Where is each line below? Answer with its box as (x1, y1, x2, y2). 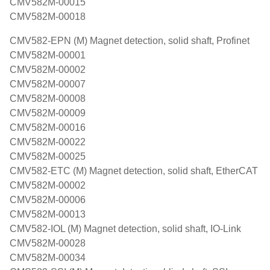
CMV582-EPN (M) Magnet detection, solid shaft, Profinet (10, 36, 250, 46)
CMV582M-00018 (10, 11, 86, 22)
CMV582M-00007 (10, 79, 86, 89)
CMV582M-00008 (10, 93, 86, 104)
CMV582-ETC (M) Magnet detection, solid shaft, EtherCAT (10, 166, 258, 176)
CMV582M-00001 (10, 50, 86, 60)
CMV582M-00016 (10, 122, 86, 133)
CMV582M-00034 (10, 253, 86, 263)
